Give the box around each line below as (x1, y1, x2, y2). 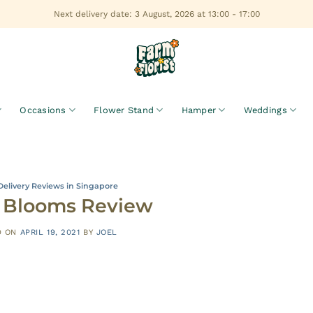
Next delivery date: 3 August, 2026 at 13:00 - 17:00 (53, 8, 260, 19)
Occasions (20, 104, 66, 115)
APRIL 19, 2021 (20, 227, 80, 237)
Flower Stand (94, 104, 154, 115)
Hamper (181, 104, 217, 115)
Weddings (243, 104, 287, 115)
